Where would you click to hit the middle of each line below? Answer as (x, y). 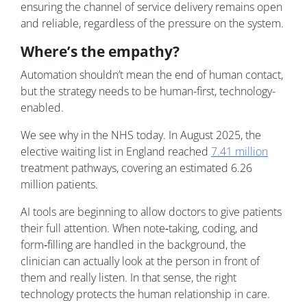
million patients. (59, 185)
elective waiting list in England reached (116, 152)
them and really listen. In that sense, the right (128, 278)
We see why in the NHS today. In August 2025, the (141, 135)
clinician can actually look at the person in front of (140, 261)
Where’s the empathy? (100, 52)
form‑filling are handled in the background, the (133, 245)
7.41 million (240, 152)
